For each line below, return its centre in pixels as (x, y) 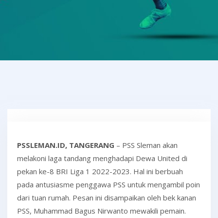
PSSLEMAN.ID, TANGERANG (66, 145)
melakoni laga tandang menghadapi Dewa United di (102, 158)
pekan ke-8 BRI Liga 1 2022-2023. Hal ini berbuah (100, 171)
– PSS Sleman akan (146, 145)
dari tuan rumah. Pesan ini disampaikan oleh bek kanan (107, 198)
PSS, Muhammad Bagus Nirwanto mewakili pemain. (101, 211)
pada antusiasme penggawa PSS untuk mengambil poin (109, 184)
